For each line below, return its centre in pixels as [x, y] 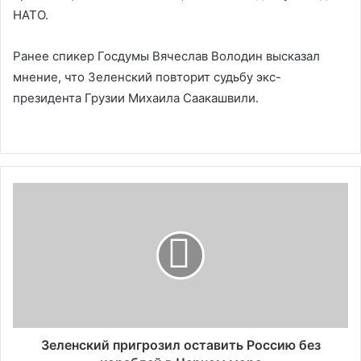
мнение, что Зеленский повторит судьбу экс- [147, 77]
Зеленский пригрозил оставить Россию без [180, 345]
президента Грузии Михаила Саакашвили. [136, 98]
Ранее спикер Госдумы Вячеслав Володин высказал [166, 56]
